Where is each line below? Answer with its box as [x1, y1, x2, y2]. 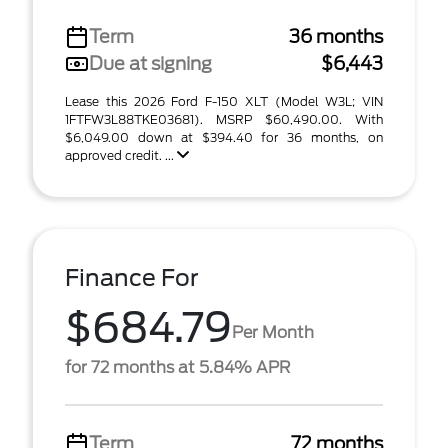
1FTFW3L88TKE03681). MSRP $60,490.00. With [65, 112, 383, 127]
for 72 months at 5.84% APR [65, 358, 290, 377]
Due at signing [89, 53, 212, 74]
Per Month [232, 322, 314, 342]
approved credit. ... [65, 148, 177, 163]
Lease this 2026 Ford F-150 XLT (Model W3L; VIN [65, 94, 383, 109]
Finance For [65, 264, 199, 292]
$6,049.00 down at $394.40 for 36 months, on [65, 130, 383, 145]
